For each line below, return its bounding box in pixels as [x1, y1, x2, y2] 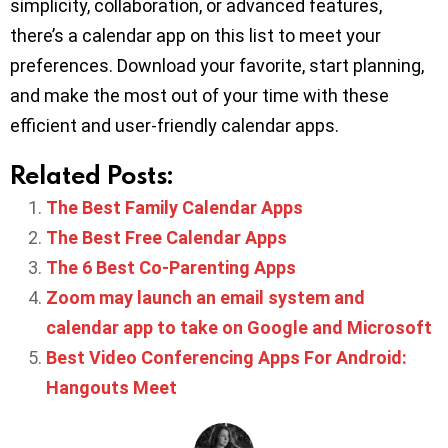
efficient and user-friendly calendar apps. [10, 114, 339, 136]
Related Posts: [10, 157, 173, 191]
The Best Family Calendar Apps [46, 196, 303, 218]
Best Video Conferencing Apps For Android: [46, 346, 407, 368]
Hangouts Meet [46, 376, 177, 398]
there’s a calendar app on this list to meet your [10, 24, 381, 46]
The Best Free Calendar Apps [46, 226, 287, 248]
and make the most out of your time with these [10, 84, 389, 106]
